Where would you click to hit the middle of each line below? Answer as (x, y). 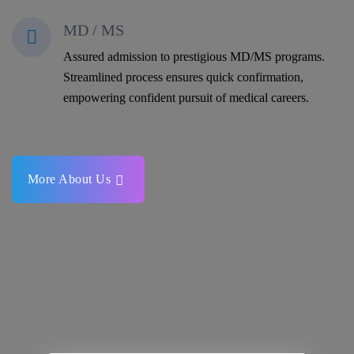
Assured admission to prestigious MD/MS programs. (194, 56)
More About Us (69, 179)
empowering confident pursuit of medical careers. (186, 97)
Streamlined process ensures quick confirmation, (183, 77)
